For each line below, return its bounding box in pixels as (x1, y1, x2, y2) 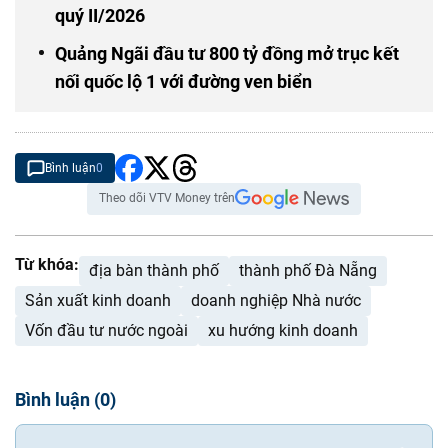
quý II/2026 (55, 5, 145, 27)
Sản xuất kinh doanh (25, 291, 171, 311)
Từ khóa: (15, 255, 79, 275)
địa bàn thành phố (89, 261, 219, 281)
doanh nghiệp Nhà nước (191, 291, 361, 311)
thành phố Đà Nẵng (239, 261, 377, 281)
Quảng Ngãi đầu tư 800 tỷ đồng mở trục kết (55, 43, 399, 65)
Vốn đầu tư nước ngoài (25, 321, 188, 341)
